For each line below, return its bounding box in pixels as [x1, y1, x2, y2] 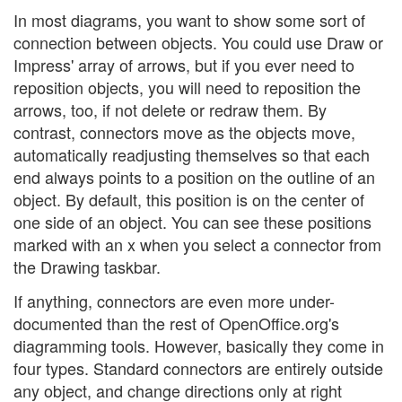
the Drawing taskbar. [13, 255, 161, 279]
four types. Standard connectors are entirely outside [13, 355, 383, 380]
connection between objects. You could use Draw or [13, 31, 383, 55]
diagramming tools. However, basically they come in [13, 333, 384, 357]
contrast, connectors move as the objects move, [13, 120, 355, 144]
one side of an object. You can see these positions [13, 210, 371, 234]
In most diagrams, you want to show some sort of [13, 8, 365, 32]
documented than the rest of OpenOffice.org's [13, 310, 339, 335]
